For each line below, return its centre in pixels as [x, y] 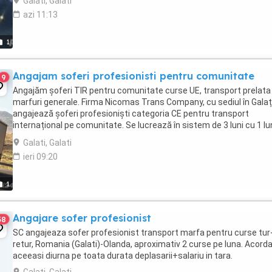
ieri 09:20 [40, 157]
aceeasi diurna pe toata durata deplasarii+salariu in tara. [123, 256]
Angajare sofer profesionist [82, 218]
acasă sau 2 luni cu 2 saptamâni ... [79, 137]
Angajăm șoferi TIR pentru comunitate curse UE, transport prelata [142, 90]
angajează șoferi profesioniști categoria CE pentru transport [131, 114]
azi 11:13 [40, 15]
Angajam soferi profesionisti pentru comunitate [134, 76]
